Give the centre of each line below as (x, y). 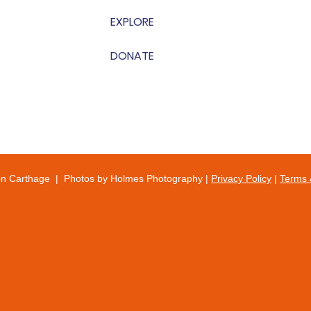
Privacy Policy (241, 178)
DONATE (132, 56)
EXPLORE (132, 22)
